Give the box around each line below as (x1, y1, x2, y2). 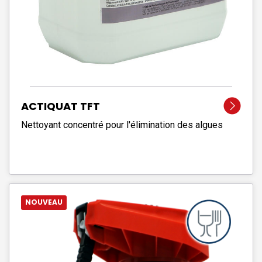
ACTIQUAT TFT (21, 98, 100, 113)
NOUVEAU (25, 197, 63, 208)
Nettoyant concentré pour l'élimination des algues (21, 119, 223, 130)
